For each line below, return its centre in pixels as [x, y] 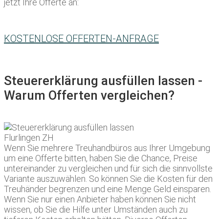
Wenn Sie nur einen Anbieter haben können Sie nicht [100, 199]
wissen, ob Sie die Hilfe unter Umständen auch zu [96, 210]
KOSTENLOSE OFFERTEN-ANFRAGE [81, 39]
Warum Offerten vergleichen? [89, 96]
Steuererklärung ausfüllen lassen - [103, 81]
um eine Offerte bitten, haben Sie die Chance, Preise [101, 158]
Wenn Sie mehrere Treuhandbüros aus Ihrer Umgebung [107, 148]
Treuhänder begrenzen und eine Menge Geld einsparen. [108, 189]
